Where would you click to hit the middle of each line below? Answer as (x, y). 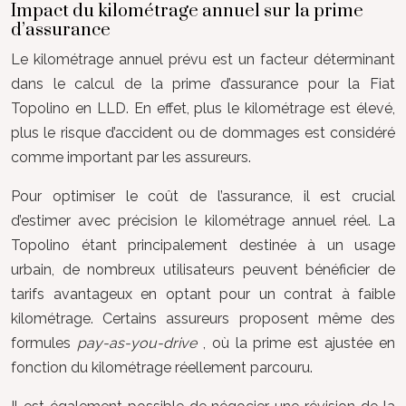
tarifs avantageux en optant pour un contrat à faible (203, 294)
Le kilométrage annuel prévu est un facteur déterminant (203, 59)
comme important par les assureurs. (131, 157)
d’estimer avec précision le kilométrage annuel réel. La (203, 221)
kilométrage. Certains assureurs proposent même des (203, 319)
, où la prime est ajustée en (299, 343)
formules (44, 343)
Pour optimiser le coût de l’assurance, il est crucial (203, 196)
